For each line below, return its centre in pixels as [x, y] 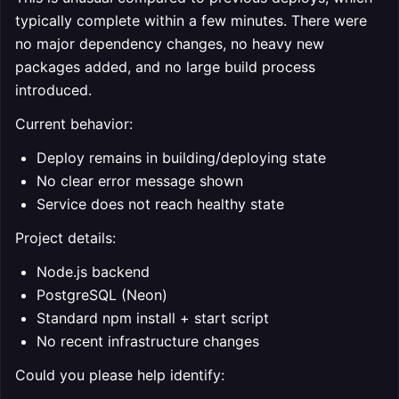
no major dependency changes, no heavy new [170, 44]
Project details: [65, 238]
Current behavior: [74, 124]
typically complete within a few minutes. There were [191, 20]
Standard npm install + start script [153, 318]
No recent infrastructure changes [148, 341]
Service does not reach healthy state [160, 204]
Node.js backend [93, 272]
